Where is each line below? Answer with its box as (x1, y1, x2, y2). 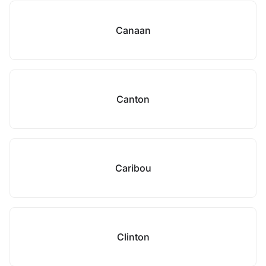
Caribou (115, 162, 151, 174)
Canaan (115, 24, 151, 36)
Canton (116, 93, 150, 105)
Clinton (116, 231, 150, 243)
